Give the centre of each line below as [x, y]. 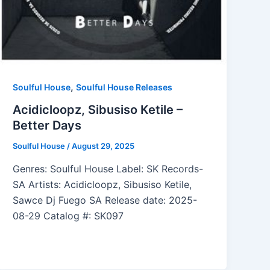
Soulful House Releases [124, 87]
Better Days [47, 126]
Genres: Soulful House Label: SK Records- [108, 169]
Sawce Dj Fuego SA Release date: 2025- [105, 200]
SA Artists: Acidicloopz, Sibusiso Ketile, [102, 185]
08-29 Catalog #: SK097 [68, 216]
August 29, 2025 [103, 146]
